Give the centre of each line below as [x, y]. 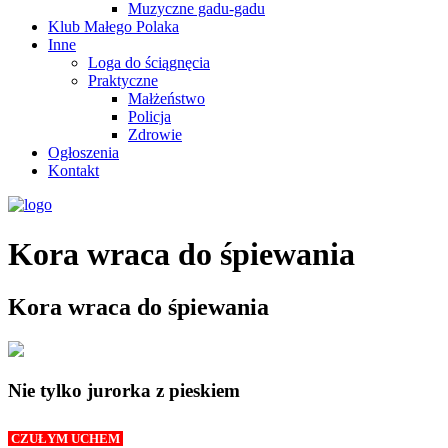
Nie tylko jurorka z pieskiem [124, 390]
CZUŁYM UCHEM [65, 438]
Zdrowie [155, 135]
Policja [149, 117]
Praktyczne [123, 81]
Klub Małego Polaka [113, 27]
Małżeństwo [166, 99]
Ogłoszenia [83, 153]
